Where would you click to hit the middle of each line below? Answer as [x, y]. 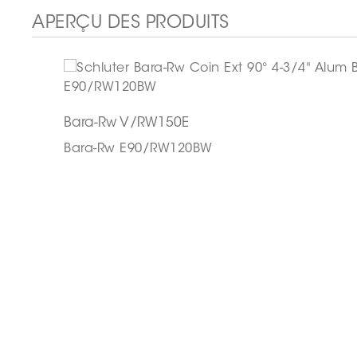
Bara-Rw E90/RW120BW [138, 149]
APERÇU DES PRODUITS [131, 23]
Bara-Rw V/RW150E [126, 123]
